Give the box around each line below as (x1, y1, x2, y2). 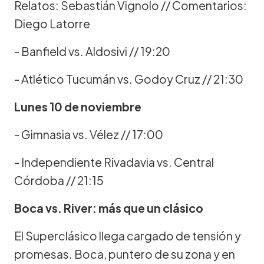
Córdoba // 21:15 (14, 173, 104, 187)
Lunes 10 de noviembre (14, 99, 141, 114)
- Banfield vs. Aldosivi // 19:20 (14, 44, 170, 58)
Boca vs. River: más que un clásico (14, 200, 203, 215)
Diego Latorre (14, 16, 90, 31)
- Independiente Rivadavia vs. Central (14, 154, 214, 169)
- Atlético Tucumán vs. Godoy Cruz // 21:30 (14, 71, 243, 86)
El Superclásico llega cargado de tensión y (14, 228, 241, 243)
